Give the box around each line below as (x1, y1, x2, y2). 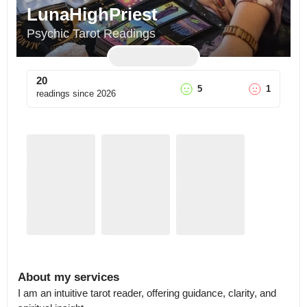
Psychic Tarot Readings (27, 27, 156, 40)
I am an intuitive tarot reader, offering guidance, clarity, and (18, 287, 276, 299)
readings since (36, 88, 94, 99)
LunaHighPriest (27, 4, 158, 25)
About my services (18, 271, 119, 284)
